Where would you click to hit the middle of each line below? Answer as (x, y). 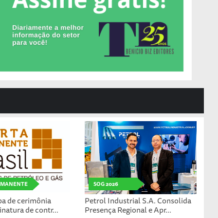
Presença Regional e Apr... (128, 210)
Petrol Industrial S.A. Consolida (138, 201)
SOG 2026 (106, 184)
